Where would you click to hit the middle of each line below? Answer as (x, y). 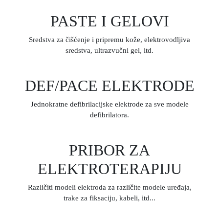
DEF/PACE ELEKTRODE (109, 86)
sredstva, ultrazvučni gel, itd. (109, 50)
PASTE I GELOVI (109, 21)
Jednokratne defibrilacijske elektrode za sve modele (109, 104)
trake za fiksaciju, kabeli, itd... (109, 198)
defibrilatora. (109, 115)
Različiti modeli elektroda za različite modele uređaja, (109, 187)
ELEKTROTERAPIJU (109, 169)
